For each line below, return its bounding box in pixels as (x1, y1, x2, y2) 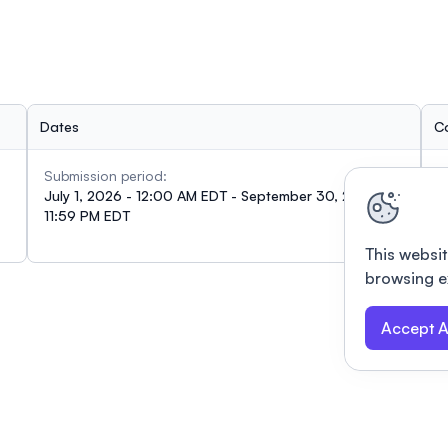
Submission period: (43, 166, 167, 184)
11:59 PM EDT (43, 206, 130, 224)
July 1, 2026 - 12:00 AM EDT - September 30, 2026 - (43, 186, 387, 204)
